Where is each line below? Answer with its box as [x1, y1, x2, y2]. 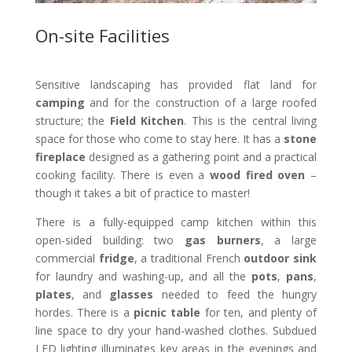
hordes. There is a [35, 304, 134, 320]
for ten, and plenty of [200, 304, 317, 320]
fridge [98, 250, 134, 266]
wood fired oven [210, 167, 306, 182]
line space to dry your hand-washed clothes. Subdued [35, 322, 317, 338]
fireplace [35, 148, 86, 164]
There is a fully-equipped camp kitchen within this [35, 214, 317, 229]
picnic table [134, 304, 201, 320]
